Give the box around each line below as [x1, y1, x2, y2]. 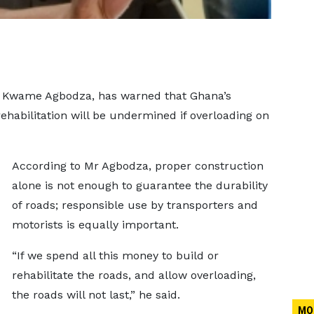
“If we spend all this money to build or [11, 249, 219, 262]
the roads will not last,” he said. [11, 288, 180, 301]
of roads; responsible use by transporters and [11, 198, 258, 212]
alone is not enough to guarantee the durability [11, 179, 268, 192]
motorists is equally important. [11, 218, 179, 231]
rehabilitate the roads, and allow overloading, [11, 268, 256, 282]
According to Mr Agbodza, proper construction [11, 159, 264, 172]
